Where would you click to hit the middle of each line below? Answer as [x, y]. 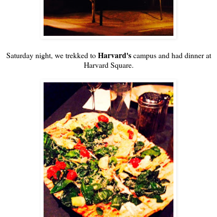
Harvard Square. [108, 64]
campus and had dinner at [171, 55]
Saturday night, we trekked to [52, 55]
